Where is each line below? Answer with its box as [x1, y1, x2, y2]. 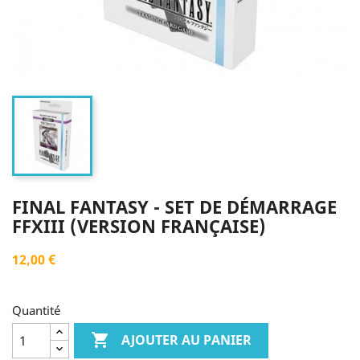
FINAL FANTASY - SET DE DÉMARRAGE [12, 194, 337, 219]
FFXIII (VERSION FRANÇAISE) [12, 214, 266, 238]
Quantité [12, 302, 60, 318]
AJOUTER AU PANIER [121, 331, 252, 350]
